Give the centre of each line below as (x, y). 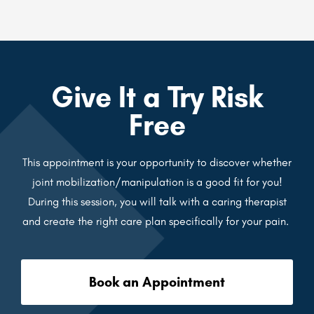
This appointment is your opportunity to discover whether (157, 163)
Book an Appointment (157, 282)
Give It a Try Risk (157, 97)
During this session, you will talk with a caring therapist (157, 202)
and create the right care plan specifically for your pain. (157, 221)
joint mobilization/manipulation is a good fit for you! (157, 182)
